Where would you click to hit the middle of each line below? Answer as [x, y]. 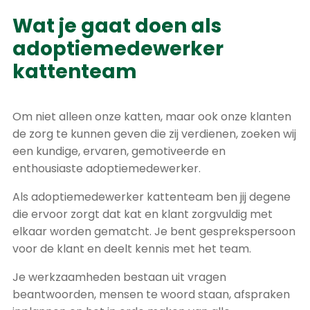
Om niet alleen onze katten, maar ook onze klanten [152, 117]
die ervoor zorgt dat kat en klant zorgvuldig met [143, 214]
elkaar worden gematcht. [83, 231]
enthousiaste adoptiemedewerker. [108, 168]
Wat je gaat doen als [117, 26]
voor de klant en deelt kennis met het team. [132, 249]
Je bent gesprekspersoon [225, 231]
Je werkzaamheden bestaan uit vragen [119, 277]
